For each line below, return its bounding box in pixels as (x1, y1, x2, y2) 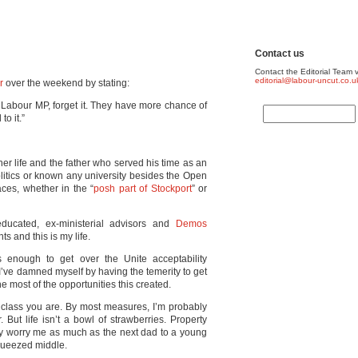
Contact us (255, 48, 304, 59)
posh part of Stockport (93, 183, 192, 194)
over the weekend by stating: (3, 78, 129, 89)
